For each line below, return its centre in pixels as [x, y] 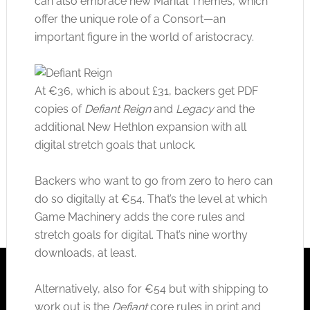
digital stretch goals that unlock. [115, 145]
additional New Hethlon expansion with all [140, 127]
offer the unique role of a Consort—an [130, 19]
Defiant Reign [117, 109]
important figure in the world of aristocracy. [144, 37]
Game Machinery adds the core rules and [139, 217]
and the [235, 109]
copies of [59, 109]
